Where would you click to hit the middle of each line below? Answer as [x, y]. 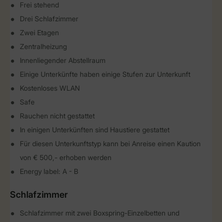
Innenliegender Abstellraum [63, 60]
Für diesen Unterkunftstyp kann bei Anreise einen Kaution [110, 143]
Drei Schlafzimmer [49, 19]
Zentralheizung [43, 46]
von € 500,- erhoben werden [66, 157]
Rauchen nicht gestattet [57, 116]
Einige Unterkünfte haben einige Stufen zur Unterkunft [105, 74]
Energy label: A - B [49, 171]
